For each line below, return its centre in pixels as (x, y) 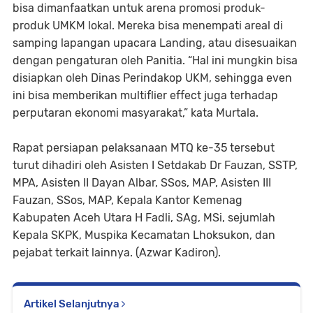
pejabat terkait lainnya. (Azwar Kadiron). (117, 253)
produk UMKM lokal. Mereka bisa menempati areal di (148, 26)
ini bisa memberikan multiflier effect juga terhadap (145, 96)
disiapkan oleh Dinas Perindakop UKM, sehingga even (152, 78)
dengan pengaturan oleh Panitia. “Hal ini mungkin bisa (155, 61)
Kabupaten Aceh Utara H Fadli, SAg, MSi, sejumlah (144, 218)
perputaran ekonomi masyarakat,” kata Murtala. (136, 113)
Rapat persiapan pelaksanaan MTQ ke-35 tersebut (144, 148)
